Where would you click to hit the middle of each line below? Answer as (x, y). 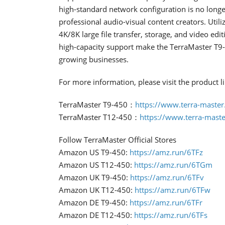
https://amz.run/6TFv (167, 177)
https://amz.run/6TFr (166, 202)
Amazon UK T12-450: (97, 190)
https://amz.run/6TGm (173, 164)
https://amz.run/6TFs (171, 215)
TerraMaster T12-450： (99, 117)
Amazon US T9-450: (94, 152)
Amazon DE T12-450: (96, 215)
